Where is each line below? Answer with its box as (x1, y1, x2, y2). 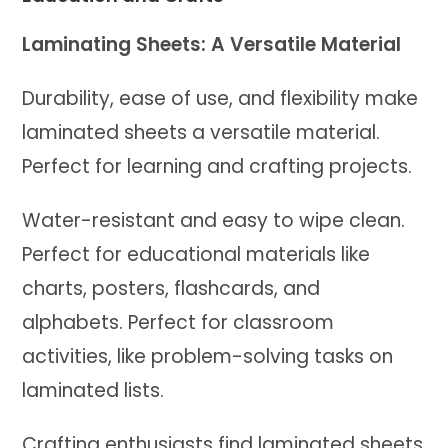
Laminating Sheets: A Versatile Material (22, 30, 402, 58)
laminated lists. (22, 376, 165, 404)
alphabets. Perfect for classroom (22, 308, 335, 336)
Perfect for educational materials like (22, 240, 371, 268)
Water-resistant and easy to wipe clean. (22, 206, 406, 234)
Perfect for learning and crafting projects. (22, 152, 413, 180)
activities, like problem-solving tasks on (22, 342, 394, 370)
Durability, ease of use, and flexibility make (22, 84, 419, 112)
